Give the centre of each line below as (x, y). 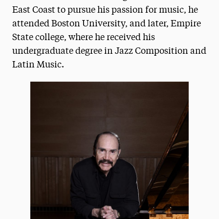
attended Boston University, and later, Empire (106, 24)
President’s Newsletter (69, 15)
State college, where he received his (83, 38)
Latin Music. (38, 65)
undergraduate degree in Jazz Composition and (109, 51)
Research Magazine (63, 36)
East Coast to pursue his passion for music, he (105, 10)
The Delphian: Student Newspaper (89, 57)
